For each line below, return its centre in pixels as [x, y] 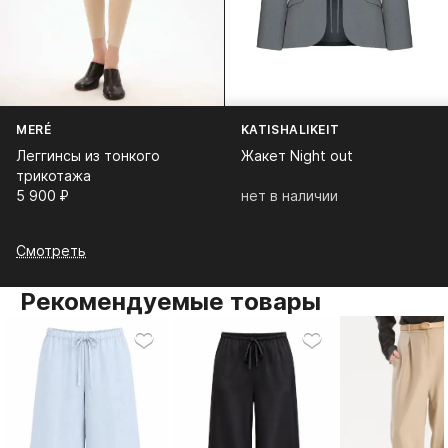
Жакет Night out [296, 156]
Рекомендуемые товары [170, 302]
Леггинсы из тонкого [88, 156]
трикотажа [53, 176]
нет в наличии [289, 196]
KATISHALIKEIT [290, 130]
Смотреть [51, 251]
